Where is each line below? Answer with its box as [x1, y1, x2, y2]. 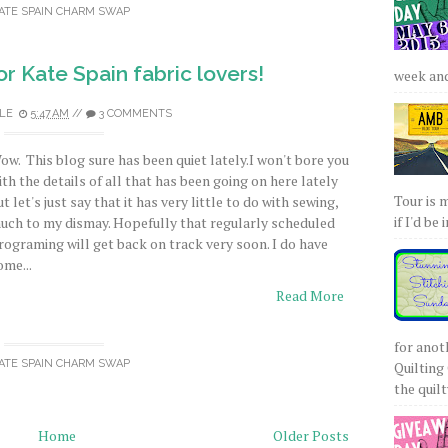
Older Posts [273, 426, 349, 445]
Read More [276, 286, 344, 305]
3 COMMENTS [99, 107, 172, 120]
